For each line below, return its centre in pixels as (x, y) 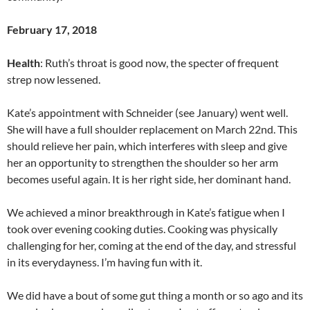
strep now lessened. (54, 79)
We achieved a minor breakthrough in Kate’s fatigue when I (146, 212)
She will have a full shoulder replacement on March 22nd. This (152, 129)
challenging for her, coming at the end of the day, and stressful (152, 245)
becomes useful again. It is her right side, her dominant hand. (149, 179)
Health (24, 62)
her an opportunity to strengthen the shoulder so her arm (143, 162)
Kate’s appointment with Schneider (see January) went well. (147, 112)
